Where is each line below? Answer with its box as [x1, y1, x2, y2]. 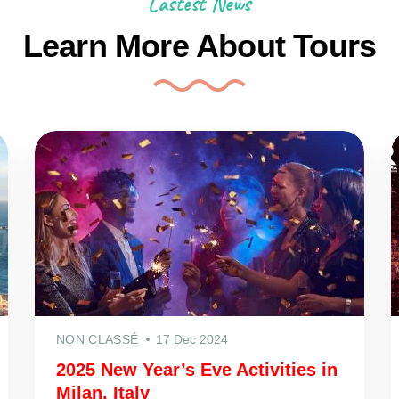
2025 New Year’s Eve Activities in [56, 359, 338, 379]
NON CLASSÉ [56, 331, 139, 346]
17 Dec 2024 [156, 331, 229, 346]
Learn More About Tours [22, 27, 377, 64]
